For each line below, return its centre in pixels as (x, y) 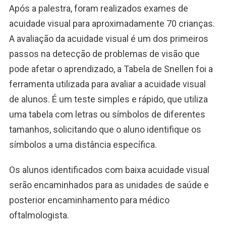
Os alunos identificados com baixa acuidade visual (109, 170)
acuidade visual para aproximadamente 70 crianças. (112, 24)
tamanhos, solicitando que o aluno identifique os (105, 130)
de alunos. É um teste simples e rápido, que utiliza (108, 99)
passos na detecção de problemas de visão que (104, 54)
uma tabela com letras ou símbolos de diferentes (107, 115)
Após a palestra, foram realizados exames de (98, 9)
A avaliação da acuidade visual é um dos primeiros (108, 39)
